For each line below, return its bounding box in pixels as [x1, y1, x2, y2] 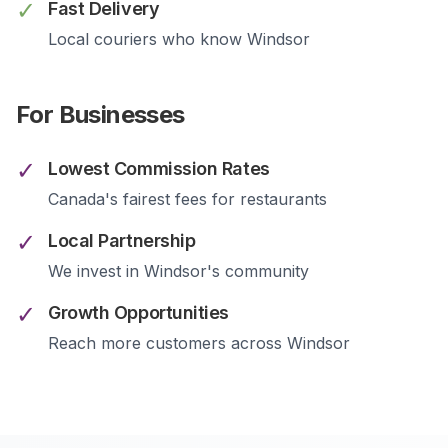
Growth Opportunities [48, 302, 229, 323]
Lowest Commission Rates [48, 158, 270, 179]
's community [207, 261, 309, 281]
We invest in [48, 261, 144, 281]
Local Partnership [48, 230, 196, 251]
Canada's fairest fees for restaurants [48, 189, 327, 209]
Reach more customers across [48, 333, 287, 353]
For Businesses [16, 100, 185, 129]
